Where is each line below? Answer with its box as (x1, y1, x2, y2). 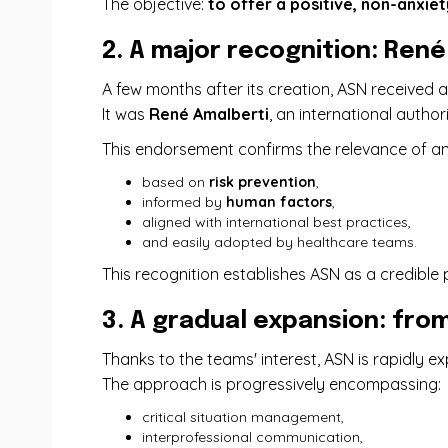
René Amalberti (149, 104, 269, 124)
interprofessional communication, (142, 428, 363, 446)
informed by (142, 193, 226, 211)
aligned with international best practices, (142, 213, 411, 231)
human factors (226, 193, 332, 211)
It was (102, 104, 149, 124)
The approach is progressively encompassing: (102, 374, 441, 394)
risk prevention (209, 173, 316, 191)
